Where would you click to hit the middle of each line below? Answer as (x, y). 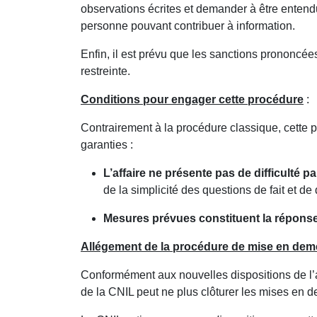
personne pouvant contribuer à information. (188, 26)
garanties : (107, 145)
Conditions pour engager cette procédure (192, 99)
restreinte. (105, 71)
